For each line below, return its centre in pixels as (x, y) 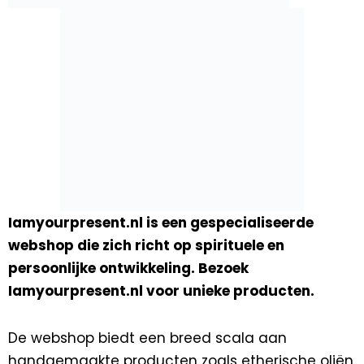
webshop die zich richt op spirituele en (146, 245)
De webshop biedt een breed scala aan (147, 338)
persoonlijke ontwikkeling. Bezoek (128, 268)
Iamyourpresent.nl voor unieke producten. (161, 291)
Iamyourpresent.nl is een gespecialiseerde (161, 223)
